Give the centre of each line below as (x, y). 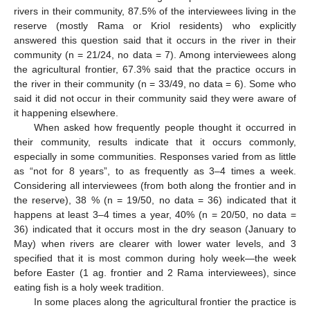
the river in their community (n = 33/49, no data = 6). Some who (155, 83)
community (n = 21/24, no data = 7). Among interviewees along (155, 54)
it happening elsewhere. (66, 112)
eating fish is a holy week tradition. (89, 287)
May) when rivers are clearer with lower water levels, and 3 (155, 243)
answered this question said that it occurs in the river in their (155, 40)
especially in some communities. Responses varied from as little (155, 156)
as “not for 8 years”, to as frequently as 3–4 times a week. (155, 171)
